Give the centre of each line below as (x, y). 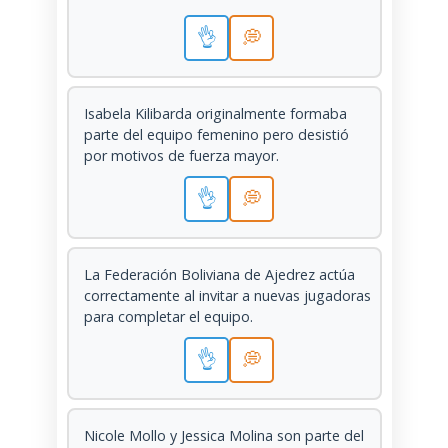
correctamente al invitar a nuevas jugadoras (227, 296)
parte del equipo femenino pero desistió (216, 135)
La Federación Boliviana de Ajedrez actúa (219, 275)
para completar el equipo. (168, 317)
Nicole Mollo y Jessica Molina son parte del (223, 436)
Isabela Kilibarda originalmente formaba (215, 114)
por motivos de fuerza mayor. (181, 156)
